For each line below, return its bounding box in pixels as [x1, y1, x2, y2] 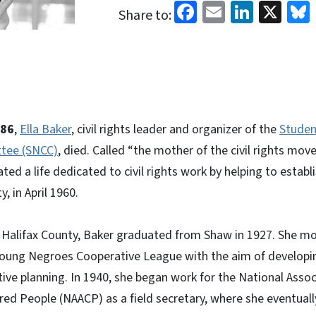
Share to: [119, 6, 172, 25]
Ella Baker [20, 121, 71, 138]
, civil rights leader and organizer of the [71, 121, 279, 138]
